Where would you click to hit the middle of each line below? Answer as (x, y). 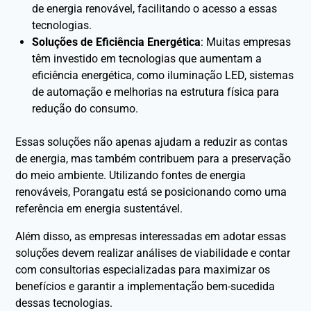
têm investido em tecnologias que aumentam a (147, 58)
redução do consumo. (85, 108)
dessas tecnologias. (64, 303)
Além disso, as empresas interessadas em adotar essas (151, 236)
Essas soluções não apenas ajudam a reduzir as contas (152, 142)
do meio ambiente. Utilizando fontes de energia (131, 175)
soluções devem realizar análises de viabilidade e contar (153, 253)
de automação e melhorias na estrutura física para (156, 92)
